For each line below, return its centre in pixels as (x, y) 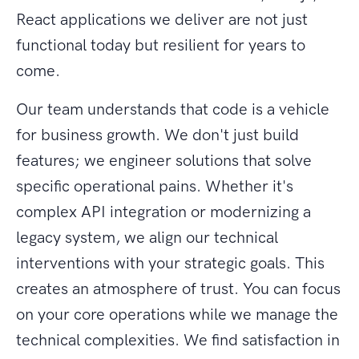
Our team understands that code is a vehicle (173, 109)
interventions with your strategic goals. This (170, 263)
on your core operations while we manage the (177, 315)
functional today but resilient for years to (161, 45)
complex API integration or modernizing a (163, 212)
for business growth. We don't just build (157, 135)
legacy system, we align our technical (147, 238)
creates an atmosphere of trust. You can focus (178, 289)
